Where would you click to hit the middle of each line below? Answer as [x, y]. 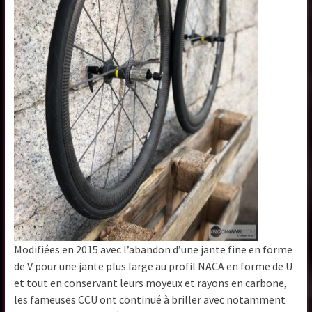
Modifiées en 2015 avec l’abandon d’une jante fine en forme [154, 249]
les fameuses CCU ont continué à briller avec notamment [150, 299]
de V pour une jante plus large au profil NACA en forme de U [154, 266]
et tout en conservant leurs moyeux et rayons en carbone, [151, 282]
